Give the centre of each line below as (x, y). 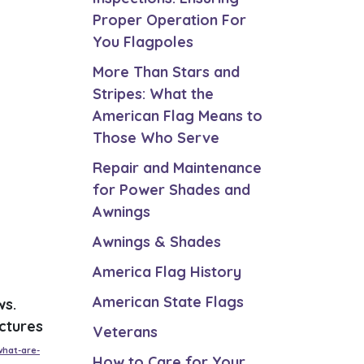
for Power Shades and (171, 190)
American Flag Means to (177, 116)
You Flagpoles (143, 42)
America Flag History (167, 272)
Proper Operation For (169, 20)
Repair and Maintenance (177, 168)
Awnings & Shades (156, 242)
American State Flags (168, 302)
